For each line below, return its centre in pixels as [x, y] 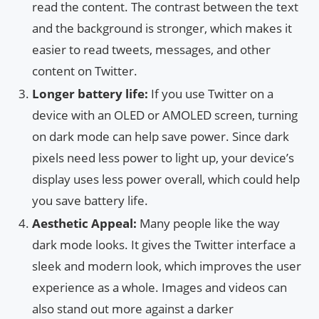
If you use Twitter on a [212, 94]
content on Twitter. [85, 71]
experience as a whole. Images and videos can [159, 288]
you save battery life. [90, 201]
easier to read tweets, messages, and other [151, 50]
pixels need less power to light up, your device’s [163, 158]
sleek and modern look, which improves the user [167, 266]
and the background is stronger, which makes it [162, 28]
